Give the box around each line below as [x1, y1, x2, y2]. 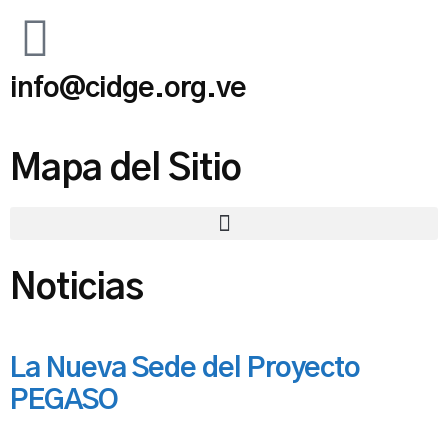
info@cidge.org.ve [10, 75, 246, 104]
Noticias [10, 270, 143, 307]
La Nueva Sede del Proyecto [10, 355, 360, 384]
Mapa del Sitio [10, 151, 241, 188]
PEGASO [10, 387, 118, 416]
